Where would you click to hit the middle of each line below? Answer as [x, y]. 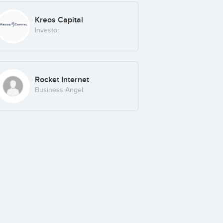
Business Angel [59, 90]
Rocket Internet [62, 79]
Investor [47, 30]
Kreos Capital [59, 20]
